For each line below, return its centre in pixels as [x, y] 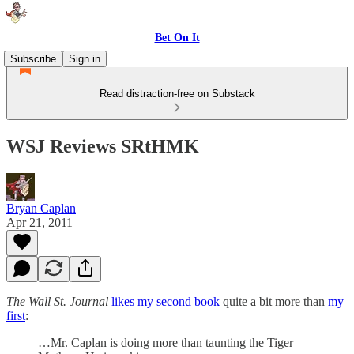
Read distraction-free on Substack [177, 94]
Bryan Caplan [41, 208]
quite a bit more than [274, 301]
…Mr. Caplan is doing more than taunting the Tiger [166, 342]
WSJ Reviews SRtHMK [103, 146]
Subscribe [33, 59]
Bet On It [177, 38]
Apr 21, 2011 [40, 222]
